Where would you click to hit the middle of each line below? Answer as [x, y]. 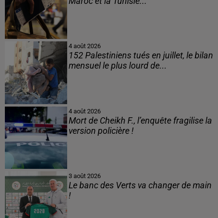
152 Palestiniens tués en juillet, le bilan [141, 56]
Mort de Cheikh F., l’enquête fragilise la [140, 120]
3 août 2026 [84, 176]
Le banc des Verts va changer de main [140, 185]
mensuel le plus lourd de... [118, 66]
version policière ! [101, 131]
